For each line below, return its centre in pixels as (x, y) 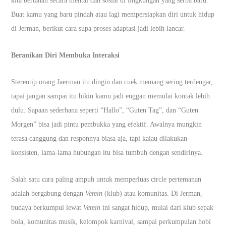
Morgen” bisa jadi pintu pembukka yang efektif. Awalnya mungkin (107, 124)
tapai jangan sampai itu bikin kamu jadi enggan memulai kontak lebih (111, 96)
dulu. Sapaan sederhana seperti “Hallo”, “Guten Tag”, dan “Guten (105, 110)
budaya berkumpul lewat (47, 207)
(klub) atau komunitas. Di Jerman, (154, 193)
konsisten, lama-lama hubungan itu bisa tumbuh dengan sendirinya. (107, 152)
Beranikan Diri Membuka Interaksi (66, 55)
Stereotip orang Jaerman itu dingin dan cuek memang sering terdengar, (112, 82)
